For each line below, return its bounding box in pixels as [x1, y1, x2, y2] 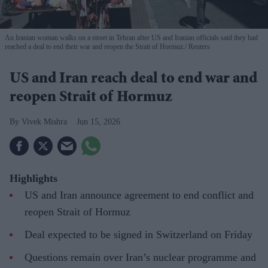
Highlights [10, 172, 57, 185]
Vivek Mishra [22, 117, 67, 127]
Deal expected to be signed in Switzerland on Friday [25, 229, 252, 241]
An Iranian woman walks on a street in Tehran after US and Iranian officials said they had [5, 33, 258, 42]
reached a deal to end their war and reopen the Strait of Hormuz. [5, 42, 185, 51]
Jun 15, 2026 [77, 117, 120, 127]
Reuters [187, 42, 210, 51]
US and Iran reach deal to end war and [10, 72, 257, 88]
